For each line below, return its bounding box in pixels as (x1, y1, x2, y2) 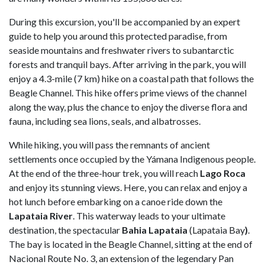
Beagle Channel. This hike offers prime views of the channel (9, 86, 247, 98)
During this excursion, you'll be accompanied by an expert (9, 15, 240, 27)
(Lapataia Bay (188, 224, 245, 235)
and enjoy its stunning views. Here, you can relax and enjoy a (9, 181, 247, 193)
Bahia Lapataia (122, 224, 188, 235)
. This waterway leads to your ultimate (73, 209, 225, 221)
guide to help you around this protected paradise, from (9, 30, 227, 41)
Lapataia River (9, 209, 73, 221)
